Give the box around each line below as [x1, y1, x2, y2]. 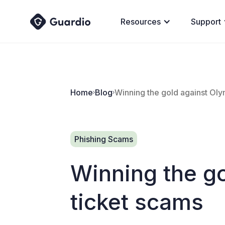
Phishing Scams [74, 134, 133, 144]
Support [191, 16, 221, 27]
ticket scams [70, 188, 203, 215]
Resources [121, 16, 161, 27]
